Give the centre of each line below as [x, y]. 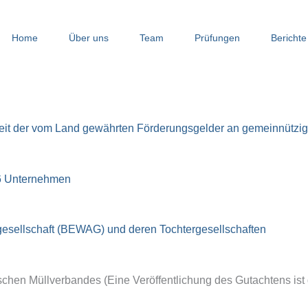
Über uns [88, 37]
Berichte [288, 37]
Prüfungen [217, 37]
